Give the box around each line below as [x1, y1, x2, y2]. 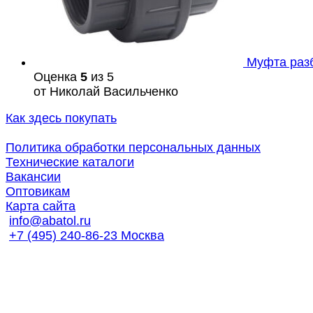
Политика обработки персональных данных [6, 140, 261, 155]
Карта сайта [6, 199, 75, 214]
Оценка [34, 69, 80, 84]
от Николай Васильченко [34, 84, 178, 99]
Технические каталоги [6, 155, 134, 170]
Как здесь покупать [6, 111, 117, 126]
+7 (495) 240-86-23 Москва [9, 228, 164, 243]
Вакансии [6, 170, 61, 184]
